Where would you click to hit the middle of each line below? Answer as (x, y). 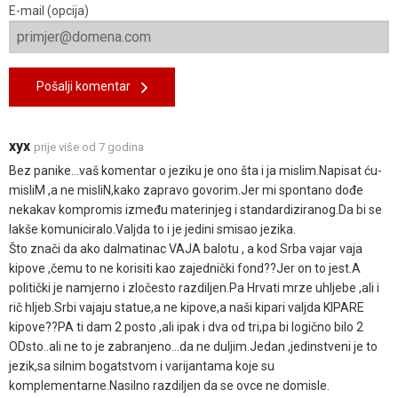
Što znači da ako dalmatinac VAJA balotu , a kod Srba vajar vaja (186, 248)
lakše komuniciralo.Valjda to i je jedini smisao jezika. (152, 229)
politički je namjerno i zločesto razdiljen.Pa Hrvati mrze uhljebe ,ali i (194, 287)
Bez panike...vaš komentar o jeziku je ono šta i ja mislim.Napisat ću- (195, 170)
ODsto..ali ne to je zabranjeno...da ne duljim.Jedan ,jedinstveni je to (193, 346)
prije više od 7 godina (89, 147)
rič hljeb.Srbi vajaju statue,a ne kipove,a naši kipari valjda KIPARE (187, 307)
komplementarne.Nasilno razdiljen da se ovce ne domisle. (169, 385)
